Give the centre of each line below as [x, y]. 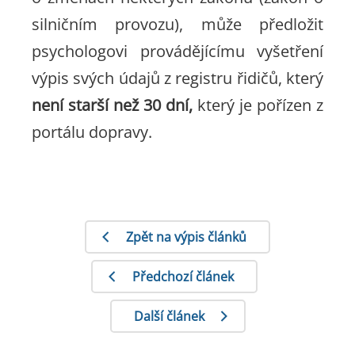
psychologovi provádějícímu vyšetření [177, 51]
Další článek [169, 316]
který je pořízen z [258, 105]
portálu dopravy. [92, 132]
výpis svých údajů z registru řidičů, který [177, 78]
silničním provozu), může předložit [177, 24]
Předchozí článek [183, 277]
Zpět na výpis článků [186, 237]
